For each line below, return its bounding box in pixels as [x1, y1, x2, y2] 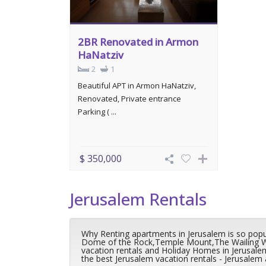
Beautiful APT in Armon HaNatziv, [78, 80, 196, 91]
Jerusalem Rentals [69, 188, 207, 210]
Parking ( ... [78, 106, 116, 117]
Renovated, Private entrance [78, 93, 181, 104]
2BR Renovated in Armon [78, 34, 198, 49]
